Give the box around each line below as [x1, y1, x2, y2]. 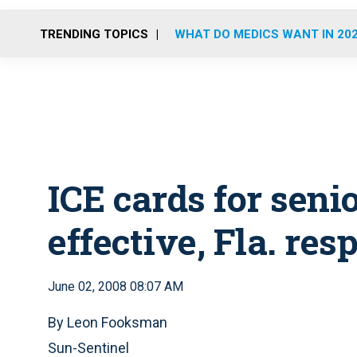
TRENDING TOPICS [40, 26, 148, 41]
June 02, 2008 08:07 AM [48, 279, 183, 294]
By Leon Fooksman [48, 314, 167, 331]
